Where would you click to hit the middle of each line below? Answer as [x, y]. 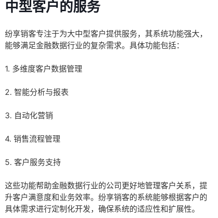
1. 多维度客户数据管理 [44, 69]
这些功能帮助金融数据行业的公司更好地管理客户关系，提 [106, 186]
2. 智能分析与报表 [37, 92]
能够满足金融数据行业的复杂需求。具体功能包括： [94, 45]
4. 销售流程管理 [33, 139]
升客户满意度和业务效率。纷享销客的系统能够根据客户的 [106, 197]
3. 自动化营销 [29, 116]
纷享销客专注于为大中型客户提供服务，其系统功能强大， [106, 34]
